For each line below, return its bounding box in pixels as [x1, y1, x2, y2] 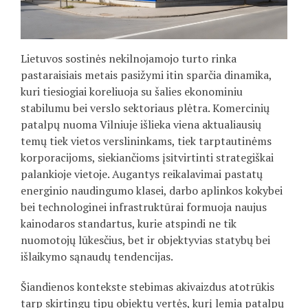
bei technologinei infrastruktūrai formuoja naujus [21, 199, 267, 215]
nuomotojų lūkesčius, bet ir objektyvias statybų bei [21, 232, 270, 248]
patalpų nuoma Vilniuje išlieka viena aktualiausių [21, 117, 261, 133]
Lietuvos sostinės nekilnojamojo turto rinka [21, 51, 236, 67]
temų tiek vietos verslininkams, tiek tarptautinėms [21, 133, 272, 149]
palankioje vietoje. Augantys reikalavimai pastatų [21, 166, 263, 182]
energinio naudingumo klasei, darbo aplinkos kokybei [21, 183, 283, 199]
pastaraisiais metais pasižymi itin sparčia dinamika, [21, 67, 272, 83]
